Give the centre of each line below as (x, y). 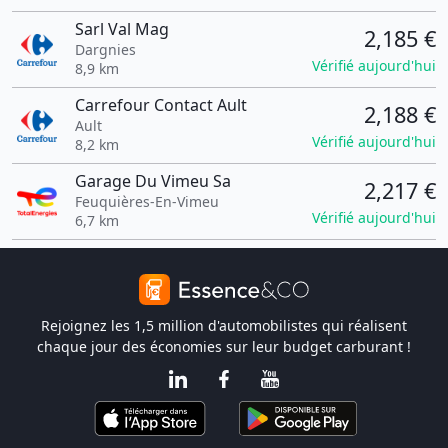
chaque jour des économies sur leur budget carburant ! (224, 346)
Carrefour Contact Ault (160, 105)
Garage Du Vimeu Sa (152, 181)
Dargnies (105, 49)
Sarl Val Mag (121, 29)
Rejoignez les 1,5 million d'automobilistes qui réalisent (224, 325)
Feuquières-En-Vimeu (146, 201)
